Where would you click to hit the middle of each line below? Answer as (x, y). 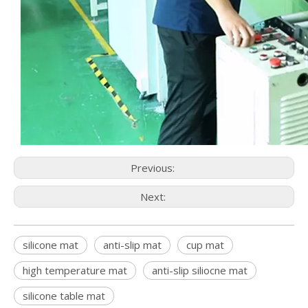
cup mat (205, 245)
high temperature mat (75, 270)
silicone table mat (64, 296)
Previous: (154, 168)
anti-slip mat (132, 245)
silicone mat (51, 245)
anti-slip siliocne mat (200, 270)
